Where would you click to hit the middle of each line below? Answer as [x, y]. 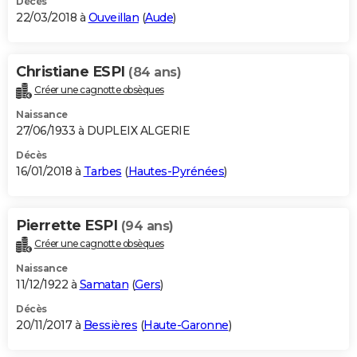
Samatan [104, 284]
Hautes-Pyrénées [176, 172]
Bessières [110, 325]
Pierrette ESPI [69, 226]
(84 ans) [155, 73]
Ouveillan [113, 18]
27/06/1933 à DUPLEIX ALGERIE [103, 131]
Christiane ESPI [72, 72]
